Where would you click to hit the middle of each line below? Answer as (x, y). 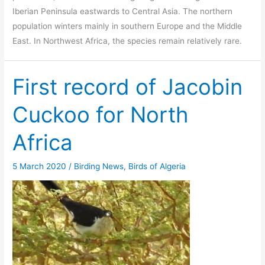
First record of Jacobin (128, 87)
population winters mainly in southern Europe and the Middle (127, 26)
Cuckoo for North (101, 114)
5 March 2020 (41, 167)
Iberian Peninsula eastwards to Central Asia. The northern (123, 11)
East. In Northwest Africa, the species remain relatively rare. (127, 41)
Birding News (99, 167)
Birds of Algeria (157, 167)
